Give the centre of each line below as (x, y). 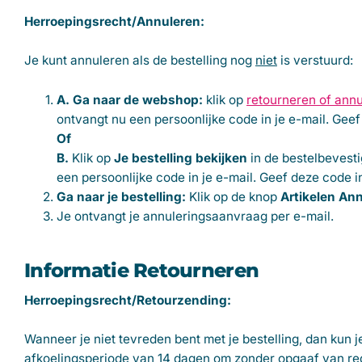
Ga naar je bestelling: (121, 196)
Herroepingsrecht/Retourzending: (128, 300)
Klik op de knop (235, 196)
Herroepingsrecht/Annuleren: (114, 21)
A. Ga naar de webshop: (130, 99)
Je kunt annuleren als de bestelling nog (140, 61)
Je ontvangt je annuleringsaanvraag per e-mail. (195, 216)
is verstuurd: (315, 61)
